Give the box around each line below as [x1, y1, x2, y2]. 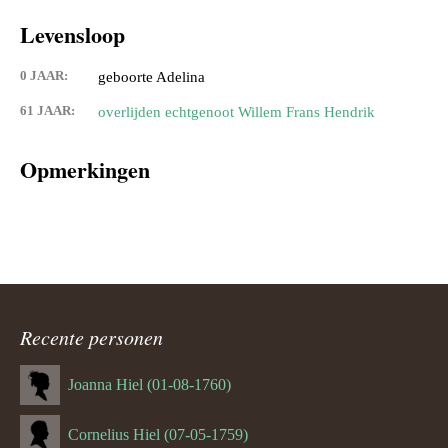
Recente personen [20, 323, 163, 350]
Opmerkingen [20, 153, 150, 187]
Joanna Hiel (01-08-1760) [68, 375, 231, 393]
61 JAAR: [20, 103, 75, 119]
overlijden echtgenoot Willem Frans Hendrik [98, 104, 375, 121]
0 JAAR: [20, 68, 68, 84]
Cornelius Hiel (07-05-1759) [68, 425, 248, 443]
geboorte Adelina [98, 69, 205, 86]
